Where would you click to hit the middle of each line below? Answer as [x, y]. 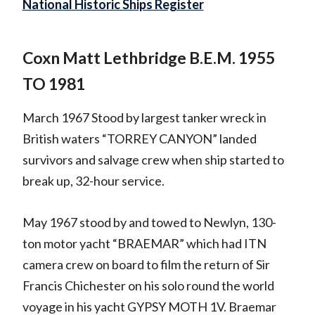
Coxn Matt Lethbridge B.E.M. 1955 [148, 57]
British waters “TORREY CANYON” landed [139, 139]
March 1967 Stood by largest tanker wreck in [144, 118]
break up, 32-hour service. [93, 181]
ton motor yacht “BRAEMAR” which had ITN [144, 244]
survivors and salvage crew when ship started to [153, 160]
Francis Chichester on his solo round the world [148, 286]
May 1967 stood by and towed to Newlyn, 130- [149, 223]
